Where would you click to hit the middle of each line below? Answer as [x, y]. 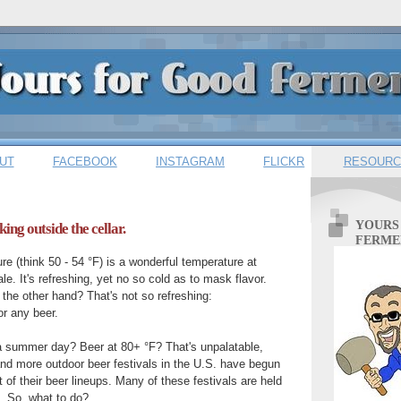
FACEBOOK [85, 161]
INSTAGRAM [190, 161]
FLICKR [284, 161]
